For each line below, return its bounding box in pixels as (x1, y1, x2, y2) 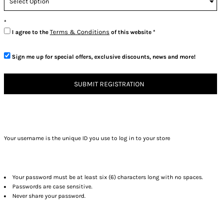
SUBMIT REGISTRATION (74, 80, 145, 89)
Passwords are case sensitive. (12, 183, 92, 190)
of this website (110, 29, 151, 36)
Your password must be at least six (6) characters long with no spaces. (12, 174, 203, 181)
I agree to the (12, 29, 50, 36)
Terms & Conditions (50, 28, 110, 36)
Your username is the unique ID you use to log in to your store (4, 135, 170, 142)
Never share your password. (12, 192, 85, 200)
